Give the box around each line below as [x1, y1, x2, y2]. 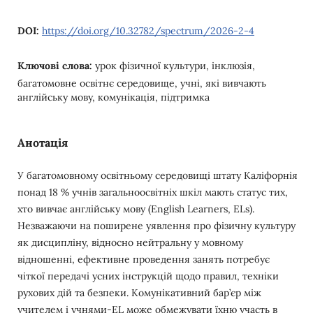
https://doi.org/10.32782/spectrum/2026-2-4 [41, 24, 254, 38]
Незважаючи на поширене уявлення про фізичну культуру [17, 219, 296, 233]
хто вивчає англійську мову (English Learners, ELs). [17, 203, 254, 216]
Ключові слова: [17, 59, 95, 73]
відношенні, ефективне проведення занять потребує [17, 253, 270, 266]
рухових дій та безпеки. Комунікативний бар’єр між [17, 286, 261, 300]
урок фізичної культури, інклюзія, [94, 59, 255, 73]
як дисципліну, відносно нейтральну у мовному [17, 236, 243, 249]
